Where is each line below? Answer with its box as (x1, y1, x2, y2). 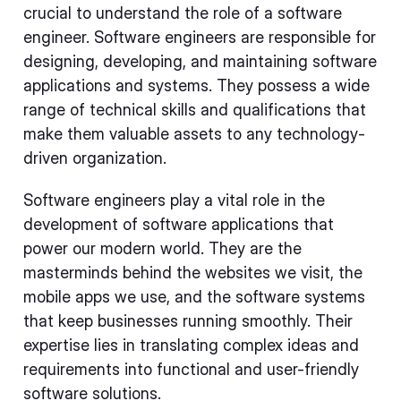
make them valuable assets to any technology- (23, 124, 365, 143)
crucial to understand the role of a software (23, 4, 342, 22)
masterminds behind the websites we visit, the (23, 263, 363, 282)
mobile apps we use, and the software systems (23, 287, 365, 306)
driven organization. (23, 149, 166, 167)
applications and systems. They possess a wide (23, 76, 370, 95)
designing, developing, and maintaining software (23, 52, 377, 71)
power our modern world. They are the (23, 239, 302, 258)
